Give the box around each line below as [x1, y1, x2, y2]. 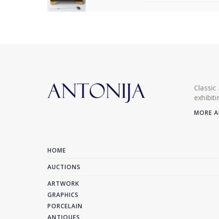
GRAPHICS [47, 191, 79, 199]
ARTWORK [47, 179, 79, 188]
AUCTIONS [47, 163, 81, 171]
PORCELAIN [47, 202, 83, 210]
